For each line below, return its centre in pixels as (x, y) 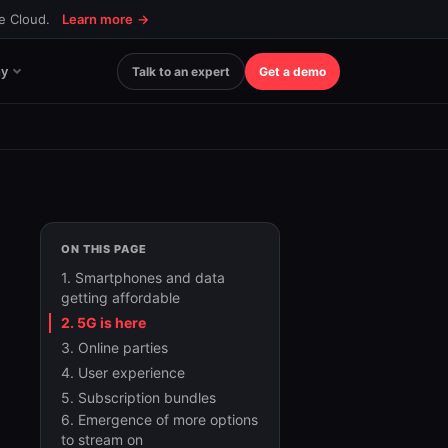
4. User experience (123, 372)
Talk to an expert (181, 71)
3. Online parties (114, 347)
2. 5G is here (103, 322)
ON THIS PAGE (104, 249)
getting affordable (120, 297)
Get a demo (292, 71)
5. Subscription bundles (138, 397)
